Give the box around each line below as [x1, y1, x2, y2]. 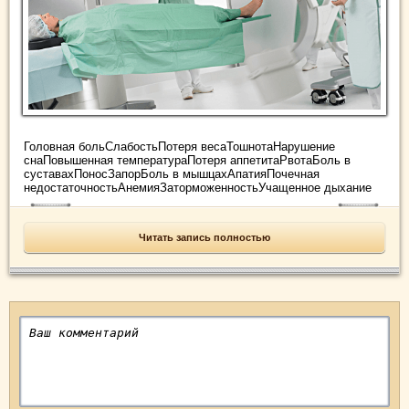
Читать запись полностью [139, 231, 270, 243]
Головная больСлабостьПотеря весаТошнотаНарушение [24, 139, 335, 153]
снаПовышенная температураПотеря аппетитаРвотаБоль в [24, 152, 351, 167]
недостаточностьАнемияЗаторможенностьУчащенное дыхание [24, 180, 372, 194]
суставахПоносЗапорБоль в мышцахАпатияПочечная [24, 166, 320, 181]
